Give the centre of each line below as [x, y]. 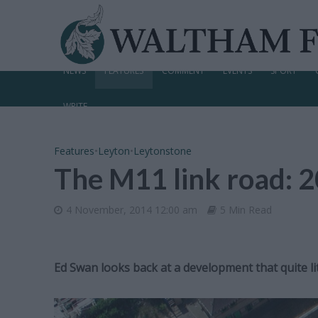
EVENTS [237, 71]
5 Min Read [246, 210]
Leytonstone [162, 151]
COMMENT [183, 71]
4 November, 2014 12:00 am [131, 210]
